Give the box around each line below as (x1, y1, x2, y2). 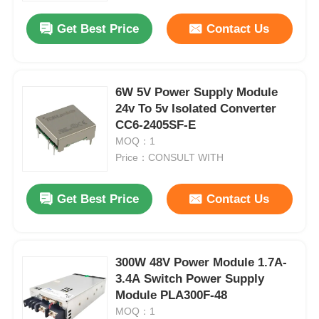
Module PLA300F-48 (115, 288, 228, 302)
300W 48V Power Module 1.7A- (115, 255, 288, 269)
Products (25, 263, 73, 277)
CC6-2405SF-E (115, 117, 197, 132)
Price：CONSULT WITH (115, 151, 224, 163)
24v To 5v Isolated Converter (115, 101, 277, 115)
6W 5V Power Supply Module (115, 85, 278, 99)
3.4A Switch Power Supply (115, 271, 265, 286)
